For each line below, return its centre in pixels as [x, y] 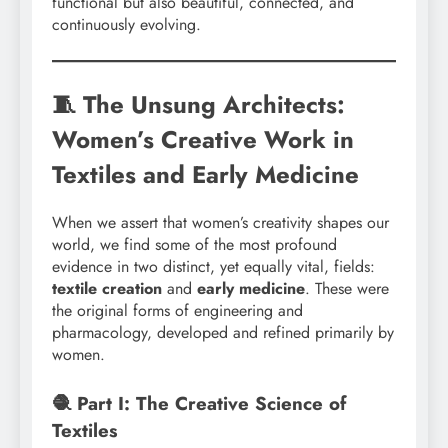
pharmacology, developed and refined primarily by [223, 332]
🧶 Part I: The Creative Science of [199, 403]
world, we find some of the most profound [194, 244]
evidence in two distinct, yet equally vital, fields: [213, 266]
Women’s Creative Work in [203, 139]
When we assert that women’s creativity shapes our [220, 222]
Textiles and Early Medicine [205, 174]
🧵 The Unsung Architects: [198, 104]
